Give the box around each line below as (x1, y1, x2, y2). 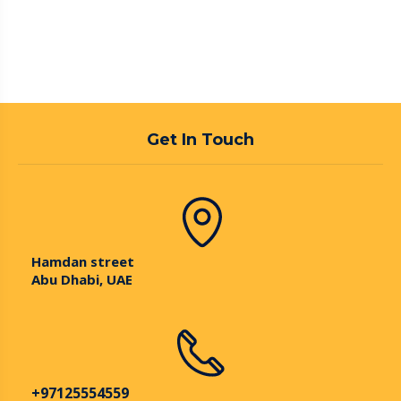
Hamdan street (31, 252, 134, 270)
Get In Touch (147, 130, 254, 149)
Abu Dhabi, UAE (31, 270, 132, 288)
